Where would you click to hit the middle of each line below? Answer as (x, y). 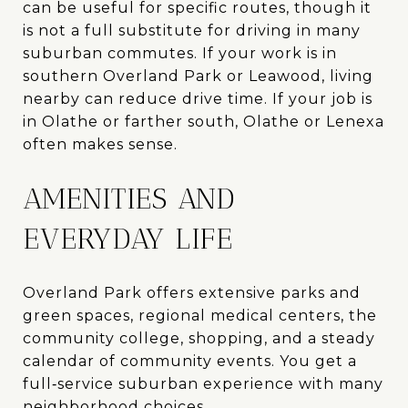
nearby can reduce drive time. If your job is (198, 98)
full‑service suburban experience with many (203, 383)
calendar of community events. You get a (190, 361)
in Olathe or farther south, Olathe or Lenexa (204, 121)
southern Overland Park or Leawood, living (198, 76)
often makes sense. (100, 144)
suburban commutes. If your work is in (180, 53)
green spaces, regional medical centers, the (200, 315)
